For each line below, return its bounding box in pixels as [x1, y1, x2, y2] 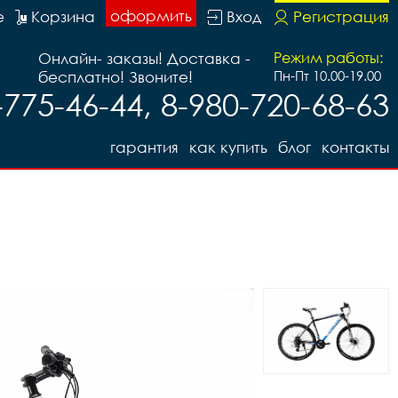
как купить [189, 138, 267, 156]
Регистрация [293, 7, 389, 26]
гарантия [110, 138, 179, 156]
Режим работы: [274, 49, 383, 67]
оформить [110, 6, 192, 25]
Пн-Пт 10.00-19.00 [274, 68, 381, 84]
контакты [322, 138, 389, 156]
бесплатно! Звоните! [38, 68, 193, 86]
